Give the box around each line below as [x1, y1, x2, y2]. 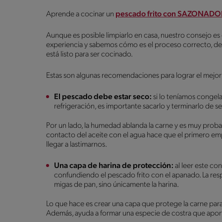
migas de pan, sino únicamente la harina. [54, 180, 180, 189]
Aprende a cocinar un [46, 10, 115, 18]
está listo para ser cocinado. [46, 50, 134, 58]
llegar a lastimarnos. [46, 140, 108, 149]
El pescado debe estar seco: [54, 93, 153, 101]
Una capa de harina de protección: [54, 162, 173, 170]
